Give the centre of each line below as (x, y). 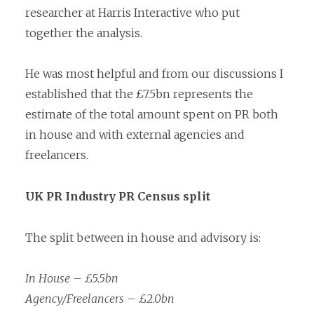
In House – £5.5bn (72, 279)
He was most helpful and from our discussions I (154, 74)
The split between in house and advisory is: (143, 237)
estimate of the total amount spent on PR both (152, 115)
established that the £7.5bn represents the (139, 94)
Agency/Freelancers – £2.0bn (100, 299)
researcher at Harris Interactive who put (132, 12)
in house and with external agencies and (135, 135)
